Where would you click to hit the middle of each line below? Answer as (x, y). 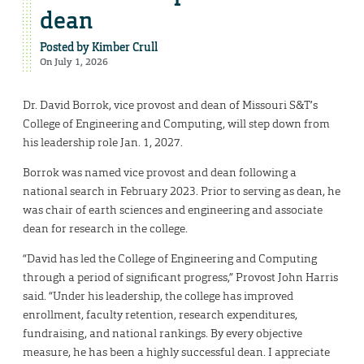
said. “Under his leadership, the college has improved (158, 296)
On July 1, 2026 (74, 62)
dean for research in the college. (105, 229)
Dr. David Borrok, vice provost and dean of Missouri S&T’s (170, 105)
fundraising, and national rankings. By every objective (162, 334)
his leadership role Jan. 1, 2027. (103, 143)
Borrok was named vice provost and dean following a (160, 173)
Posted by (66, 48)
